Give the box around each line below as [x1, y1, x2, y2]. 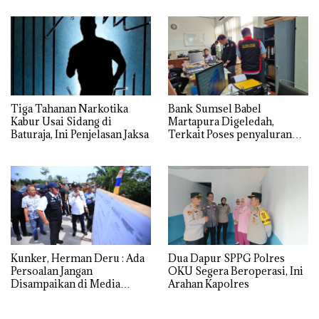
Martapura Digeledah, [168, 114, 274, 128]
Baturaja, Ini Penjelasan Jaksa [11, 127, 149, 141]
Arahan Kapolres [168, 276, 249, 291]
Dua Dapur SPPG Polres [168, 251, 285, 265]
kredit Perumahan [168, 140, 256, 154]
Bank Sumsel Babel [168, 101, 261, 115]
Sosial [11, 289, 41, 303]
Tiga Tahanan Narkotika [11, 101, 128, 115]
